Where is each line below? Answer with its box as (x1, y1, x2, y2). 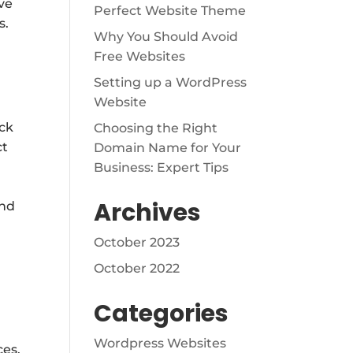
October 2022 (94, 261, 180, 276)
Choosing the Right (94, 121, 218, 136)
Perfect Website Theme (94, 3, 247, 18)
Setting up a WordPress (94, 75, 247, 90)
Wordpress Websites (94, 336, 227, 351)
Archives (94, 196, 202, 229)
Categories (94, 297, 229, 330)
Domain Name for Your (94, 140, 242, 155)
